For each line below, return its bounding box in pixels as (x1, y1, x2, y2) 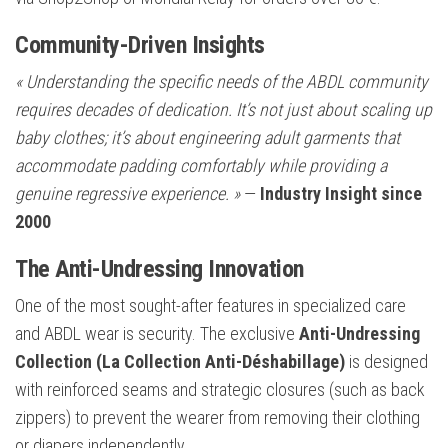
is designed (345, 351, 428, 373)
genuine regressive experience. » (15, 183, 240, 205)
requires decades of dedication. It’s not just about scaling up (15, 99, 432, 121)
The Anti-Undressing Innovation (15, 255, 304, 284)
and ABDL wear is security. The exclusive (15, 323, 299, 345)
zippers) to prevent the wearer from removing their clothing (15, 407, 420, 429)
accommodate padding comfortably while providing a (15, 155, 387, 177)
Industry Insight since (260, 183, 422, 205)
